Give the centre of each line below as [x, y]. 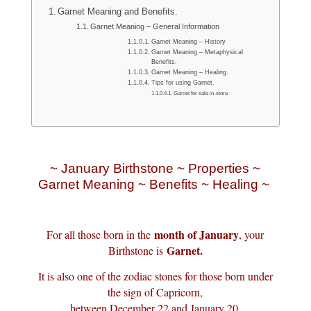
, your [252, 234]
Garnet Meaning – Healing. [190, 72]
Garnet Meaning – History [188, 42]
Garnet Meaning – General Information [155, 26]
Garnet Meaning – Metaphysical [197, 52]
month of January [197, 234]
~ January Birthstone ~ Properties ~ [155, 168]
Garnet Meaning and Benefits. [118, 12]
